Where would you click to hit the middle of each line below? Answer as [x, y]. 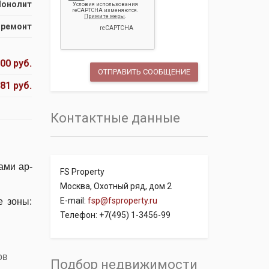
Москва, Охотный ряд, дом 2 [116, 186]
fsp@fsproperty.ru [122, 201]
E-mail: [74, 201]
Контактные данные [115, 118]
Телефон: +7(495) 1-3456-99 [115, 215]
